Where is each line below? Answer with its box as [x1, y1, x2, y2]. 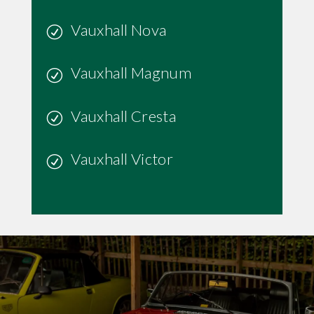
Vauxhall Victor [71, 149, 174, 169]
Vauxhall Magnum [71, 63, 192, 83]
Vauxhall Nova [71, 20, 167, 39]
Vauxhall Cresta [71, 106, 177, 125]
